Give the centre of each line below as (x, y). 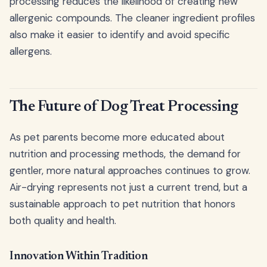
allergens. (31, 51)
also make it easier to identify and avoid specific (120, 34)
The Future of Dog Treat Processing (124, 108)
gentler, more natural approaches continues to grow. (130, 171)
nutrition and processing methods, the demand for (125, 154)
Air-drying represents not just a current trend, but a (128, 187)
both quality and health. (63, 221)
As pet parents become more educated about (117, 137)
